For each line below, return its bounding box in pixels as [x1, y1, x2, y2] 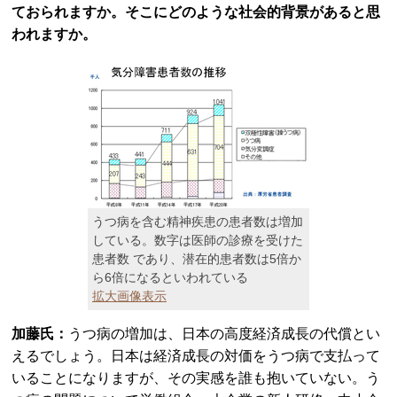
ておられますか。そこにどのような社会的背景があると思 [12, 4, 381, 19]
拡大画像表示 [92, 289, 167, 303]
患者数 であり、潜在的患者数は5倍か [92, 252, 301, 266]
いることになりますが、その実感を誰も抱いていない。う [12, 370, 381, 385]
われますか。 [12, 27, 97, 42]
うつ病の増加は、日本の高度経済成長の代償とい [68, 326, 381, 341]
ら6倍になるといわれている [92, 270, 248, 284]
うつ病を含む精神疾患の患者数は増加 [92, 214, 303, 229]
